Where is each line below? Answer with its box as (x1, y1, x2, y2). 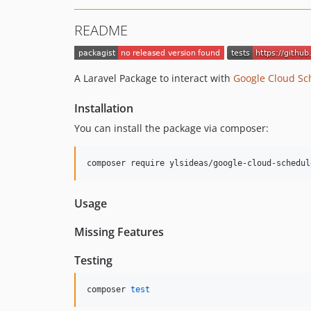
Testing (74, 253, 112, 269)
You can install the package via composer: (74, 121, 269, 135)
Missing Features (74, 224, 164, 240)
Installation (74, 101, 133, 117)
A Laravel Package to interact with (74, 72, 233, 85)
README (74, 21, 128, 40)
